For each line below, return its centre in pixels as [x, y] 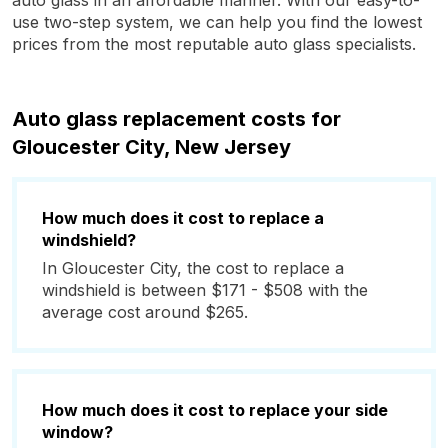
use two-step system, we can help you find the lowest [217, 22]
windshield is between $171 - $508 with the [205, 290]
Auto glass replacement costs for [176, 119]
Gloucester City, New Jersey [151, 147]
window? [77, 432]
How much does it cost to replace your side [215, 410]
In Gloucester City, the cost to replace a [193, 268]
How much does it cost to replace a [183, 218]
